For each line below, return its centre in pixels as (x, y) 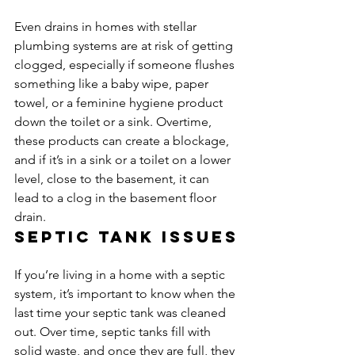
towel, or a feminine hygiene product (120, 103)
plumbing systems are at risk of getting (125, 46)
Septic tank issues (126, 237)
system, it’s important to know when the (126, 294)
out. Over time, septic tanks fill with (114, 332)
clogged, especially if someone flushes (126, 65)
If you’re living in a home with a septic (121, 275)
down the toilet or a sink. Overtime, (115, 122)
